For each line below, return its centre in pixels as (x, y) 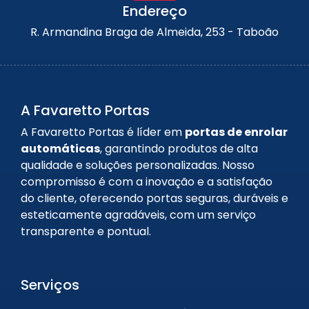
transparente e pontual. (86, 231)
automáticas (60, 148)
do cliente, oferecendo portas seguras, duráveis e (154, 198)
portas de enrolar (236, 132)
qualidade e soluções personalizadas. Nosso (138, 165)
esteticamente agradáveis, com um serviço (138, 215)
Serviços (50, 285)
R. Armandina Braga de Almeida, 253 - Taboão (154, 32)
